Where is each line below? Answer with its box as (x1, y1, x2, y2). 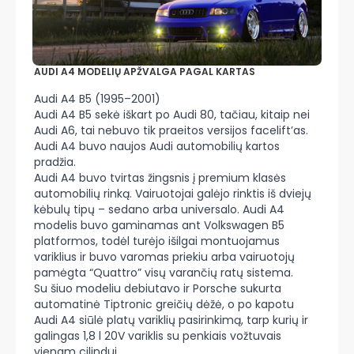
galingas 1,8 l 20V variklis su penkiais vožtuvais (34, 328, 281, 344)
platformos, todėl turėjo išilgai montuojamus (34, 233, 280, 249)
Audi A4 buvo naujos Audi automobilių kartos (34, 138, 280, 154)
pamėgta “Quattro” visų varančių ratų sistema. (34, 265, 296, 281)
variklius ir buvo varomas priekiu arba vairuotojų (34, 249, 295, 265)
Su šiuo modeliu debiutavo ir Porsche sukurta (34, 281, 281, 296)
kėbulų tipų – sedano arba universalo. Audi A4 (34, 201, 284, 217)
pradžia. (34, 154, 79, 170)
